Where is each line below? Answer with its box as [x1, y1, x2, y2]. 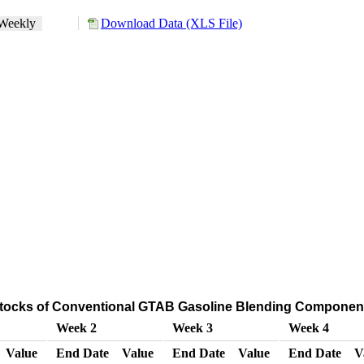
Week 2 [55, 321, 97, 335]
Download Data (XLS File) [101, 16, 242, 30]
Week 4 [288, 321, 329, 335]
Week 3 [171, 321, 213, 335]
